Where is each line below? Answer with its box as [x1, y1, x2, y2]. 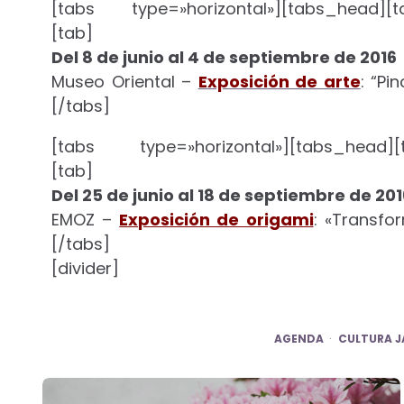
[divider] [51, 257, 119, 280]
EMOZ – [51, 208, 120, 231]
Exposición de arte [197, 70, 361, 93]
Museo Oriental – [51, 70, 198, 93]
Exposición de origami [119, 208, 314, 231]
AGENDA [274, 331, 325, 346]
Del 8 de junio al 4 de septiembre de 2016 [51, 46, 397, 69]
